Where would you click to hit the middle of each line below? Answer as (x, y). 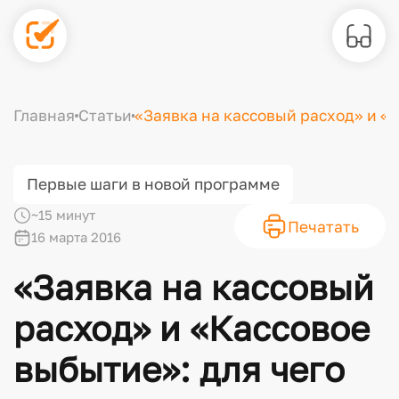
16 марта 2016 (76, 237)
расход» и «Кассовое (191, 327)
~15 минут (63, 215)
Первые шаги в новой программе (153, 184)
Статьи (105, 116)
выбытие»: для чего (179, 368)
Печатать (324, 226)
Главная (44, 116)
